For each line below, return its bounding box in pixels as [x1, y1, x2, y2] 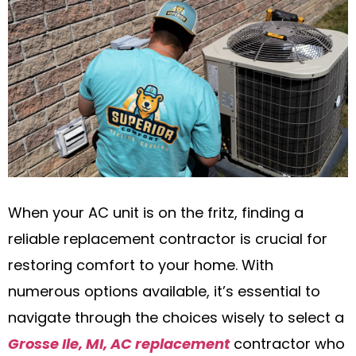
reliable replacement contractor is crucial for [8, 233, 327, 249]
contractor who [230, 338, 345, 354]
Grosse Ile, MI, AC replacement [8, 338, 230, 354]
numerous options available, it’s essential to [8, 285, 320, 301]
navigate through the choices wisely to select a [8, 311, 344, 327]
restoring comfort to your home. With [8, 259, 273, 275]
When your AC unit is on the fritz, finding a [8, 207, 304, 222]
